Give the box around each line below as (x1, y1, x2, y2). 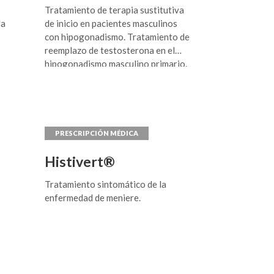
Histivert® (45, 153, 116, 170)
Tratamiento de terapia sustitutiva (45, 4, 185, 15)
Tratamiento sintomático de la (45, 179, 167, 190)
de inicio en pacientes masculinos (45, 18, 178, 29)
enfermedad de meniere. (45, 192, 141, 203)
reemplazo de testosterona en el (45, 45, 176, 56)
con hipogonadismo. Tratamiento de (45, 31, 190, 42)
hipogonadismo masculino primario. (45, 58, 188, 69)
